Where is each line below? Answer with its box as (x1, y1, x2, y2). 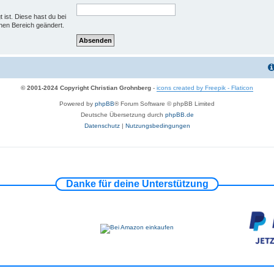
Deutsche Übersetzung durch (80, 111, 165, 118)
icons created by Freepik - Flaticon (157, 84, 253, 91)
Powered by (59, 100, 95, 107)
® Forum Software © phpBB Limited (114, 100, 215, 107)
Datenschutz (84, 122, 120, 129)
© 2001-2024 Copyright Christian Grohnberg (21, 84, 151, 91)
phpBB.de (165, 111, 194, 118)
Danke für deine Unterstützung (65, 178, 209, 189)
